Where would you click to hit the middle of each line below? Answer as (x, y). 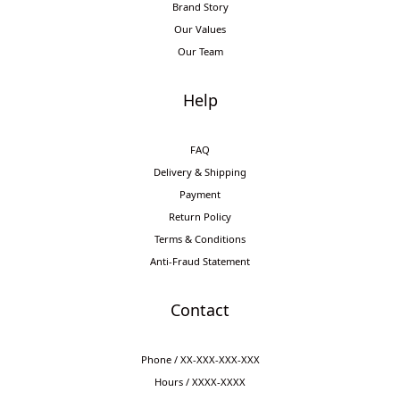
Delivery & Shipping (200, 172)
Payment (200, 194)
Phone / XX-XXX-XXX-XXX (200, 359)
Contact (200, 310)
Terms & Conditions (200, 239)
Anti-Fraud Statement (200, 261)
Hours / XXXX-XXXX (200, 382)
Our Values (200, 29)
